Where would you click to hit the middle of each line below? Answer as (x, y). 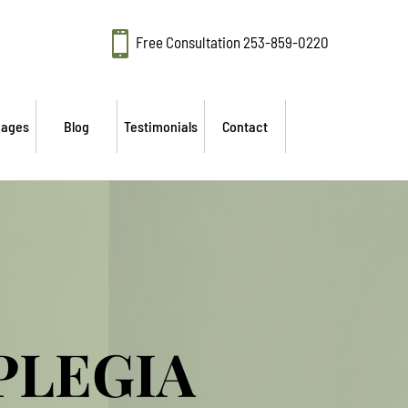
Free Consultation (189, 42)
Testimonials (160, 126)
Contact (245, 126)
